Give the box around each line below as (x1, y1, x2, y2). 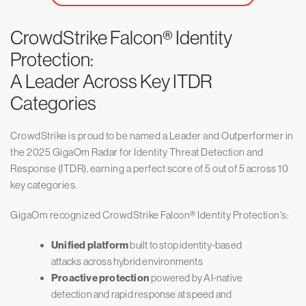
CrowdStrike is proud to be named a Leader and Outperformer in (10, 130, 294, 142)
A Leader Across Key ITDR (10, 70, 212, 93)
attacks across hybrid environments (51, 255, 203, 268)
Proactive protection (51, 272, 150, 285)
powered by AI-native (150, 272, 243, 284)
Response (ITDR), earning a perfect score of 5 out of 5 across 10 (10, 163, 288, 175)
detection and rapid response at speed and (51, 288, 232, 301)
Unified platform (51, 239, 129, 252)
